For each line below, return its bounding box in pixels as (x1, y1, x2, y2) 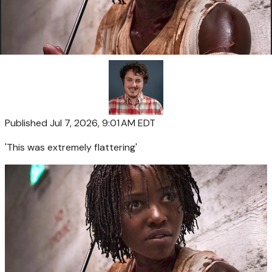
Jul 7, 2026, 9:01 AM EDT (47, 116, 155, 129)
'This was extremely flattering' (5, 140, 137, 154)
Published (5, 116, 47, 129)
